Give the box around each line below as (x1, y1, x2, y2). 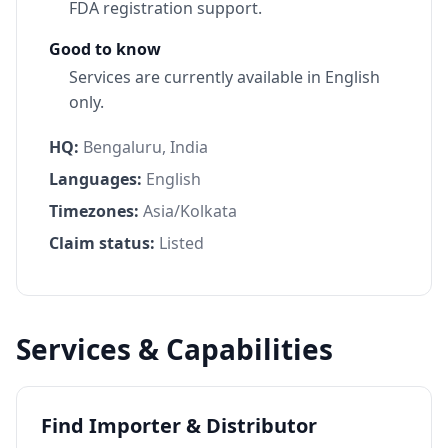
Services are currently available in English (69, 65, 380, 88)
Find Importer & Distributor (41, 411, 317, 439)
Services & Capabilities (16, 329, 333, 368)
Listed (159, 231, 204, 254)
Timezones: (49, 199, 139, 222)
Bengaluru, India (83, 135, 208, 158)
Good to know (49, 37, 161, 60)
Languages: (49, 167, 142, 190)
